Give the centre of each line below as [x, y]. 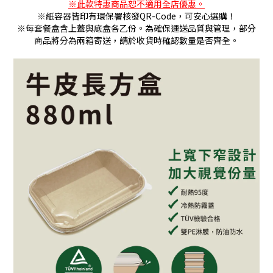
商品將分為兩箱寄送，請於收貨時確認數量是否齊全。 [136, 40]
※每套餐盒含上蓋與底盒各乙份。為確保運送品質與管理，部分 [136, 28]
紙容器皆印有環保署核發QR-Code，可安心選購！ [141, 16]
